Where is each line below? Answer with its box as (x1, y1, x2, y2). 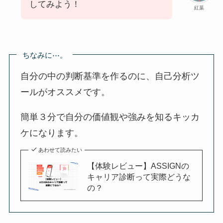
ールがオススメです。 (20, 87, 111, 97)
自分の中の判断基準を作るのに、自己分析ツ (20, 71, 200, 81)
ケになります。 (20, 127, 84, 138)
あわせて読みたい (38, 146, 82, 153)
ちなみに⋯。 (22, 51, 67, 60)
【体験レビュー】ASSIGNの (87, 161, 190, 170)
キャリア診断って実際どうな (87, 172, 191, 181)
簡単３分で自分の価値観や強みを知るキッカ (20, 111, 200, 122)
